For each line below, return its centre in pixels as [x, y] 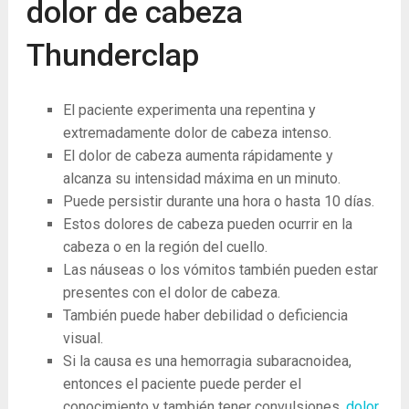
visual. [83, 339]
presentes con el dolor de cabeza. [171, 293]
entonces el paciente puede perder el [182, 384]
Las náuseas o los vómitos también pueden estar [220, 270]
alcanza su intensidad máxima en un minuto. [201, 179]
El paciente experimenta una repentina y [189, 110]
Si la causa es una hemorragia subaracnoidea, [207, 362]
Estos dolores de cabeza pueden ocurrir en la [207, 225]
